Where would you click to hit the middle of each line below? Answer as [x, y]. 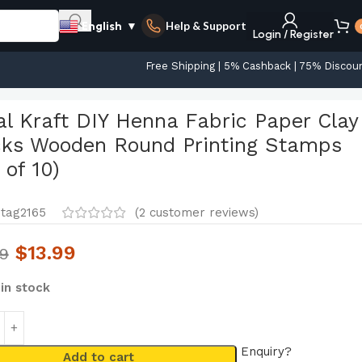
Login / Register [293, 34]
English [102, 26]
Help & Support [206, 25]
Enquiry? [267, 351]
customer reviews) [202, 211]
